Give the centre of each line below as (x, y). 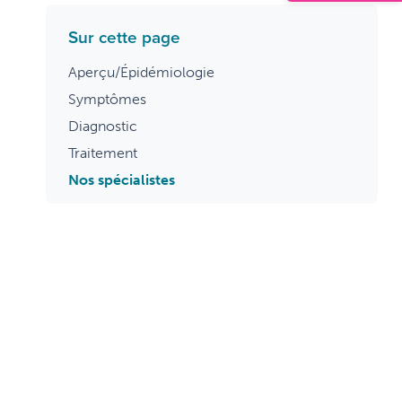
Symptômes (107, 100)
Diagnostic (103, 127)
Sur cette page (124, 37)
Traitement (103, 153)
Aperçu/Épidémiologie (141, 73)
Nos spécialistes (122, 180)
